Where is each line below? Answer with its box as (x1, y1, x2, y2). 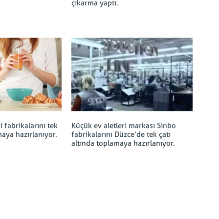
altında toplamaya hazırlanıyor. (71, 139, 175, 148)
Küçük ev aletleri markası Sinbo (71, 121, 176, 130)
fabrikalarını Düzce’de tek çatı (71, 130, 171, 139)
